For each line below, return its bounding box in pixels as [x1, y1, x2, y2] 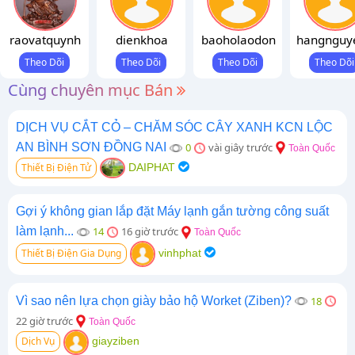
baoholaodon [201, 32, 277, 48]
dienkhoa [116, 32, 169, 48]
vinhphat [155, 246, 201, 260]
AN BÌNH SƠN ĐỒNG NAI [16, 140, 166, 154]
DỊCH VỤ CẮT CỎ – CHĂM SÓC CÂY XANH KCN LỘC [16, 120, 333, 134]
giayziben [89, 334, 139, 348]
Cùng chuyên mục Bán [8, 79, 177, 101]
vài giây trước [208, 140, 273, 155]
